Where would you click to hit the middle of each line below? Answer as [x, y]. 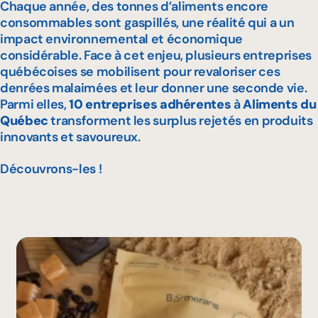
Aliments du [280, 104]
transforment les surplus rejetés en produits [180, 120]
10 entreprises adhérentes [150, 104]
